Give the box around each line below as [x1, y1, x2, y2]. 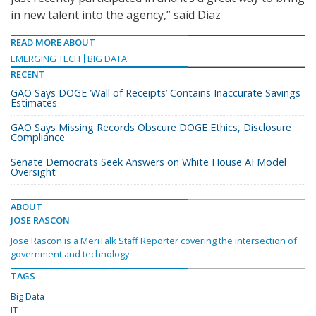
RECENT [11, 68, 45, 81]
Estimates [11, 96, 57, 110]
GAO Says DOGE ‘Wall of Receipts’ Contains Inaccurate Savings [11, 86, 300, 100]
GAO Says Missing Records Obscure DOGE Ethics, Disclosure [11, 121, 291, 135]
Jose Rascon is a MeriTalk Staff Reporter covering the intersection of [11, 234, 297, 248]
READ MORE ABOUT [11, 36, 95, 49]
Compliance [11, 130, 65, 145]
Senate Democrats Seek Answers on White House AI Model [11, 155, 286, 169]
